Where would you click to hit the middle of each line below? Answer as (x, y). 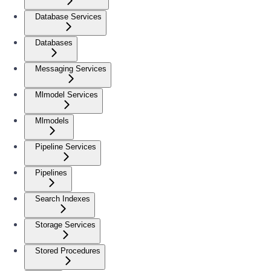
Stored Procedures (68, 250)
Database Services (68, 16)
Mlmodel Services (67, 94)
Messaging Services (71, 68)
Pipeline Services (66, 146)
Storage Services (65, 224)
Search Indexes (63, 198)
